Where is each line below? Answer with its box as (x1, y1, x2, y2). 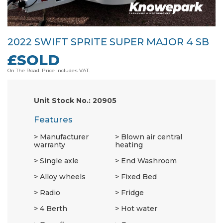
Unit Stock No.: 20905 (34, 96, 116, 106)
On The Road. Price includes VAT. (7, 67, 90, 74)
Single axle (40, 156, 79, 166)
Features (34, 114, 73, 125)
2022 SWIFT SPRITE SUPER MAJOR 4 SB (7, 35, 209, 48)
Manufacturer (40, 132, 89, 142)
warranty (34, 140, 65, 150)
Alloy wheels (40, 172, 86, 182)
